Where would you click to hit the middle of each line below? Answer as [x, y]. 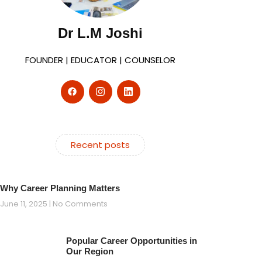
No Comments [79, 204]
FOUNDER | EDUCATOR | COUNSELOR [100, 60]
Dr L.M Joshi [100, 33]
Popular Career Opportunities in [131, 240]
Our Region [89, 251]
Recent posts [100, 144]
